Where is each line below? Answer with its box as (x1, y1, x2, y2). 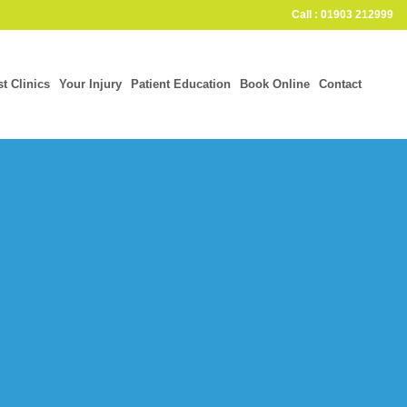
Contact (319, 77, 362, 91)
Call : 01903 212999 (292, 8, 393, 21)
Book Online (240, 77, 310, 91)
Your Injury (59, 77, 122, 91)
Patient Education (131, 77, 231, 91)
